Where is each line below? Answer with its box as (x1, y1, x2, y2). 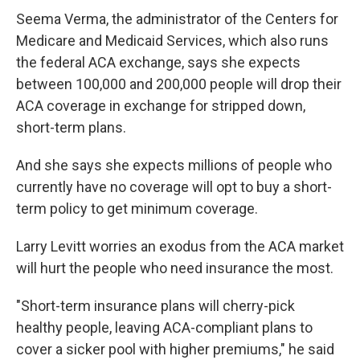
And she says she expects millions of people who (16, 157, 332, 174)
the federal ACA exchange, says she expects (16, 54, 301, 71)
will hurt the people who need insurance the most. (16, 260, 333, 276)
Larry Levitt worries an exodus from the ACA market (16, 238, 344, 255)
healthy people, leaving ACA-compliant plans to (16, 319, 313, 336)
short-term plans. (16, 119, 126, 136)
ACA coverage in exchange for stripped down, (16, 97, 305, 114)
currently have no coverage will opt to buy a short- (16, 178, 332, 195)
